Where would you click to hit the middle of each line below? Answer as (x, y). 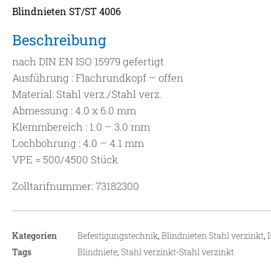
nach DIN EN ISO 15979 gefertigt (88, 62)
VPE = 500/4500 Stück (65, 160)
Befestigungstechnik (118, 236)
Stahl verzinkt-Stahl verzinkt (178, 252)
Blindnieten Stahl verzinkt (213, 236)
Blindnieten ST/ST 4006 (67, 11)
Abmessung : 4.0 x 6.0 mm (74, 111)
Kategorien (34, 236)
